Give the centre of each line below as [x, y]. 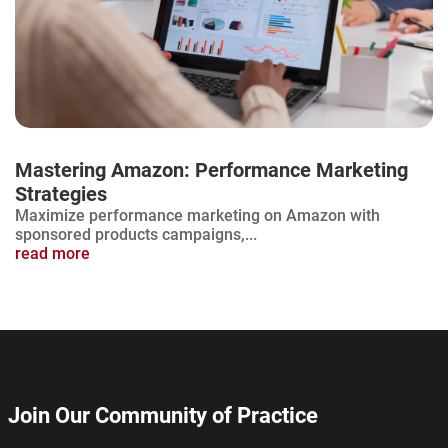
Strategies [61, 194]
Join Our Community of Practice [163, 416]
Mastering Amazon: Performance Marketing [211, 170]
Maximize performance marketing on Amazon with [197, 216]
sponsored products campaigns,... [136, 235]
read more [52, 254]
